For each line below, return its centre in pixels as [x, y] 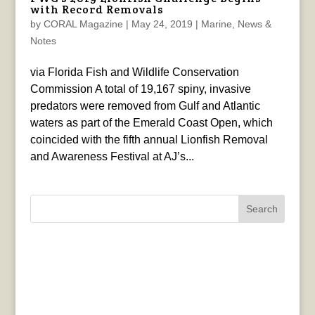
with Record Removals [96, 9]
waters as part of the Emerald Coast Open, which [151, 122]
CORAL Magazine [83, 24]
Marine [216, 24]
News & [254, 24]
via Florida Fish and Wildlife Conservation [134, 72]
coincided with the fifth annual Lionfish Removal [149, 139]
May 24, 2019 [162, 24]
